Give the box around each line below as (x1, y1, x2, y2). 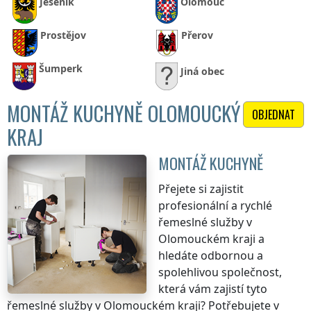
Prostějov (40, 28, 86, 42)
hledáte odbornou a (158, 248, 263, 264)
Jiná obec (180, 65, 224, 78)
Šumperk (38, 62, 83, 76)
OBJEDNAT (252, 106, 295, 124)
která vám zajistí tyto (158, 281, 267, 297)
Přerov (180, 28, 213, 42)
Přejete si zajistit (158, 181, 244, 197)
